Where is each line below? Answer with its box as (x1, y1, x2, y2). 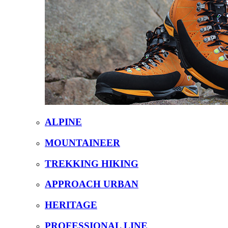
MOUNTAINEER (45, 137, 120, 148)
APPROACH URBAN (45, 179, 138, 190)
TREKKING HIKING (45, 158, 138, 169)
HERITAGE (45, 199, 97, 210)
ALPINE (45, 117, 82, 128)
